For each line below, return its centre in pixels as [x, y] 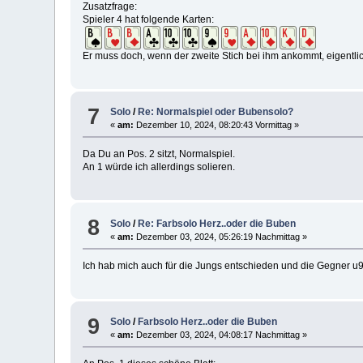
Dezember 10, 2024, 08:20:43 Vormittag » [217, 125]
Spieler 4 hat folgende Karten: [149, 19]
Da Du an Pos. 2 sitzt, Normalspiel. [159, 154]
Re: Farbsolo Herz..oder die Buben [217, 223]
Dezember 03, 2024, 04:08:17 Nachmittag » [221, 335]
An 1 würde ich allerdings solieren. [159, 167]
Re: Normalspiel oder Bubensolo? [216, 112]
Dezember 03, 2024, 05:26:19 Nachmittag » [221, 236]
